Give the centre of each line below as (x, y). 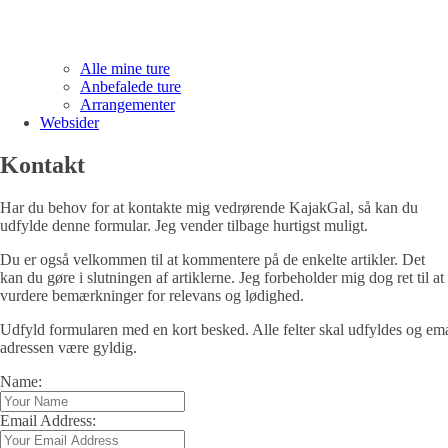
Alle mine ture (125, 69)
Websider (69, 123)
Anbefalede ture (130, 87)
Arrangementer (127, 105)
